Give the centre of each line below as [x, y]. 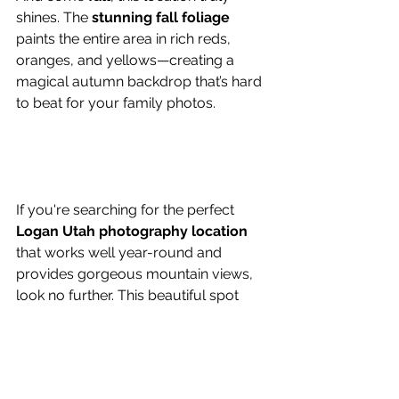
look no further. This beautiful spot [129, 295]
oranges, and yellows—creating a [127, 60]
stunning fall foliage [161, 17]
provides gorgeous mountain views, [136, 274]
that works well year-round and [121, 252]
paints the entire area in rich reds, [125, 39]
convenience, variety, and [147, 317]
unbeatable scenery [85, 338]
